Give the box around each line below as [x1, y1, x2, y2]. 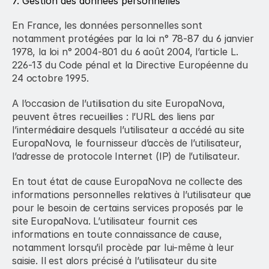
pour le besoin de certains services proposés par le [12, 202, 243, 214]
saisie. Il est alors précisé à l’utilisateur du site [12, 255, 217, 267]
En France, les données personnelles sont [12, 19, 202, 31]
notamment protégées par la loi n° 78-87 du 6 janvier [12, 32, 254, 44]
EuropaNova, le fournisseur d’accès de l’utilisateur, [12, 137, 242, 149]
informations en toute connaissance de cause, [12, 228, 222, 240]
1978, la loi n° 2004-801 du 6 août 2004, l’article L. [12, 46, 238, 58]
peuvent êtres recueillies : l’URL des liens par [12, 110, 215, 122]
